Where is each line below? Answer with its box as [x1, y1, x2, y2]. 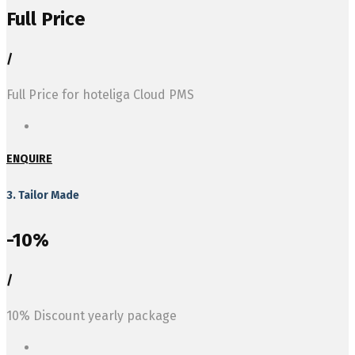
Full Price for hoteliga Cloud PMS [6, 87, 194, 103]
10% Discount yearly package [6, 308, 177, 324]
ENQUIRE [6, 152, 52, 166]
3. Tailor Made [6, 188, 79, 202]
